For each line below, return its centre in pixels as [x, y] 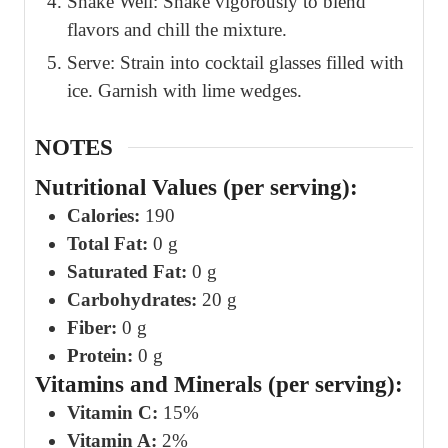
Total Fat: [107, 243]
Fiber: [92, 327]
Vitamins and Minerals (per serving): [219, 384]
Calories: [103, 215]
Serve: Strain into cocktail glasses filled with [235, 63]
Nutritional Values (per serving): [196, 187]
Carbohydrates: [132, 299]
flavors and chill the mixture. [177, 30]
